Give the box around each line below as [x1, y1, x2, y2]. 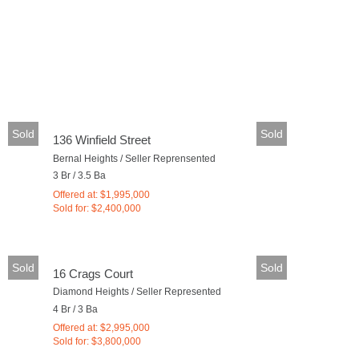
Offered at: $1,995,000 [52, 188, 150, 200]
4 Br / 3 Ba [52, 303, 98, 315]
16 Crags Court [52, 266, 133, 280]
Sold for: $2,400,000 [52, 202, 141, 214]
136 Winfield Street [52, 133, 151, 147]
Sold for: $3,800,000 [52, 336, 141, 347]
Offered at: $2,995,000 [52, 322, 150, 333]
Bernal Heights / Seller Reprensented [52, 152, 216, 164]
